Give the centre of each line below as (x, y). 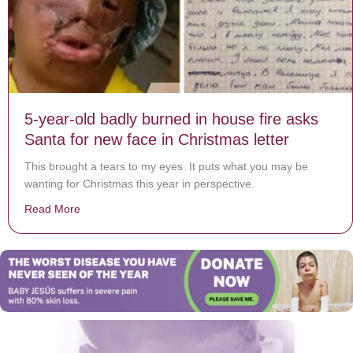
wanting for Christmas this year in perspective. (139, 184)
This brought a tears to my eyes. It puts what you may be (166, 167)
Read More (52, 209)
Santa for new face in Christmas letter (157, 140)
